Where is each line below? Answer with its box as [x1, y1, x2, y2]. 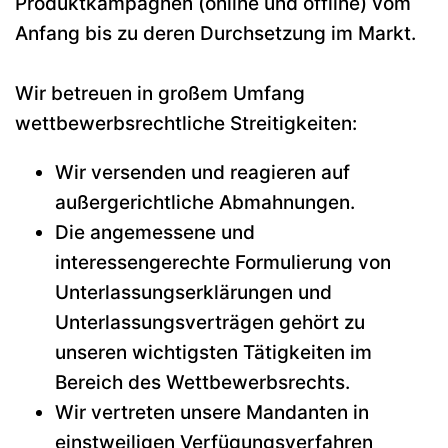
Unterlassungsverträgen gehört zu [55, 311, 365, 335]
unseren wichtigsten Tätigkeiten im [55, 341, 372, 365]
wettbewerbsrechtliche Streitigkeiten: [15, 112, 357, 136]
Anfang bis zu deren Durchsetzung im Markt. [15, 22, 416, 46]
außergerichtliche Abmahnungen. [55, 191, 355, 215]
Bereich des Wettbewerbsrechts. [55, 371, 350, 395]
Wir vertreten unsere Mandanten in [55, 401, 369, 425]
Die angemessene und [55, 221, 255, 245]
